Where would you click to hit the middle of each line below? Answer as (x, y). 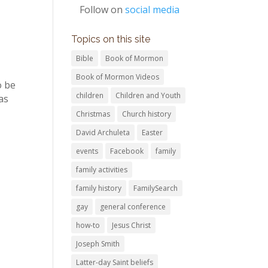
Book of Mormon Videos (118, 77)
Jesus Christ (132, 225)
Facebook (127, 151)
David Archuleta (103, 133)
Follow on (102, 10)
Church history (147, 114)
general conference (133, 207)
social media (152, 10)
